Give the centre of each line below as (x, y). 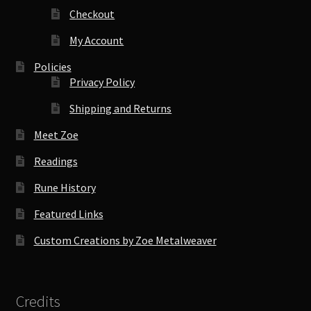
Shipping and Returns (121, 108)
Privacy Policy (102, 82)
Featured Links (68, 213)
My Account (97, 40)
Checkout (92, 14)
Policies (52, 66)
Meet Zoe (56, 134)
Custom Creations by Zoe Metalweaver (125, 240)
